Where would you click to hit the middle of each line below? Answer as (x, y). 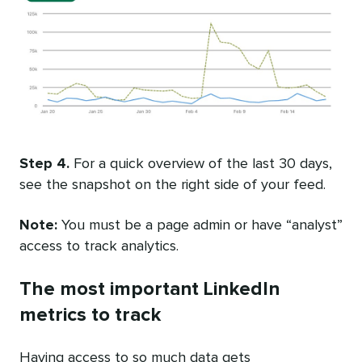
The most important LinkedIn (149, 290)
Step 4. (44, 164)
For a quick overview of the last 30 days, (201, 164)
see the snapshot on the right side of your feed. (173, 185)
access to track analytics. (99, 247)
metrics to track (90, 316)
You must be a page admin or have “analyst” (200, 226)
